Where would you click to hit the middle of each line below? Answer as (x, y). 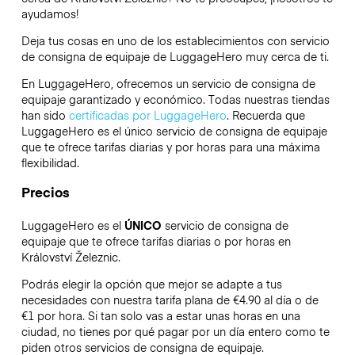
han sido (45, 115)
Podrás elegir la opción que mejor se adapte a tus (151, 283)
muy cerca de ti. (285, 57)
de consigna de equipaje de (95, 57)
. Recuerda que (265, 115)
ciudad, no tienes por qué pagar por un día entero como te (175, 331)
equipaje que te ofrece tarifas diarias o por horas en (156, 240)
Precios (45, 191)
